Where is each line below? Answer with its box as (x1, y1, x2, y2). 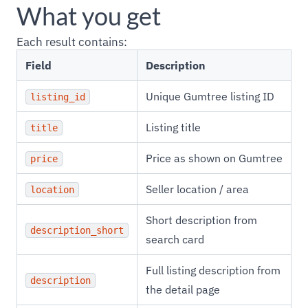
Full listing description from (146, 263, 280, 277)
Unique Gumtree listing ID (146, 89, 274, 103)
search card (146, 232, 204, 246)
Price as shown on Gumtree (146, 151, 283, 165)
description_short (30, 225, 124, 236)
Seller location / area (146, 182, 249, 196)
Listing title (146, 120, 201, 134)
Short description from (146, 213, 257, 227)
